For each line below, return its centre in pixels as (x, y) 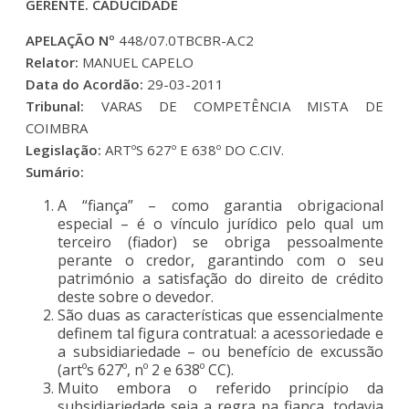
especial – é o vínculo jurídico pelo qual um (220, 223)
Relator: (52, 62)
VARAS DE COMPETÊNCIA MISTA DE (242, 105)
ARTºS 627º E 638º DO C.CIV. (193, 149)
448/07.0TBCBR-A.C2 (187, 40)
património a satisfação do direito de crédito (220, 278)
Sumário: (55, 171)
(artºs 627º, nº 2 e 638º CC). (146, 369)
